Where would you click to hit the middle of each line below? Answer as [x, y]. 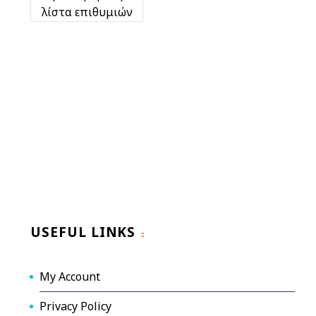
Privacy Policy [75, 306]
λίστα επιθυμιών [87, 12]
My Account [69, 277]
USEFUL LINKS [83, 232]
